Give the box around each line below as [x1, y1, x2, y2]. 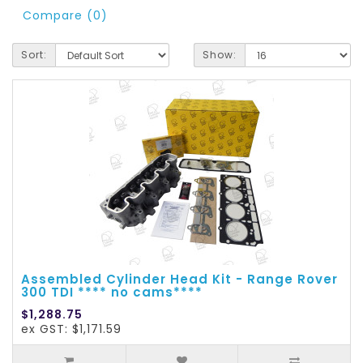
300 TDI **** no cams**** [21, 284, 203, 301]
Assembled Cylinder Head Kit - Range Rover [21, 271, 338, 288]
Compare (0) [23, 7, 108, 24]
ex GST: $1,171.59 [21, 321, 122, 338]
